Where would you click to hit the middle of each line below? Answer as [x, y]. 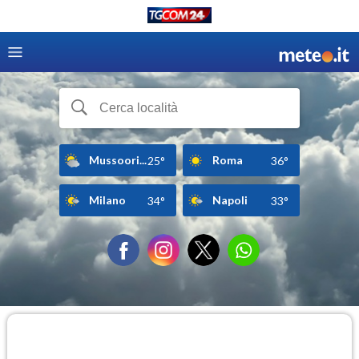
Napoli [230, 200]
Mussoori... [118, 159]
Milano [107, 200]
